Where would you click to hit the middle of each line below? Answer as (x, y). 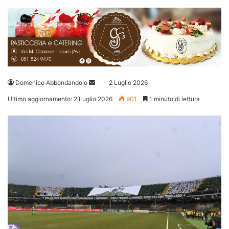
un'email (107, 95)
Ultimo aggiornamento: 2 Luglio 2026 (60, 99)
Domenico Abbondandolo (51, 83)
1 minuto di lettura (174, 99)
